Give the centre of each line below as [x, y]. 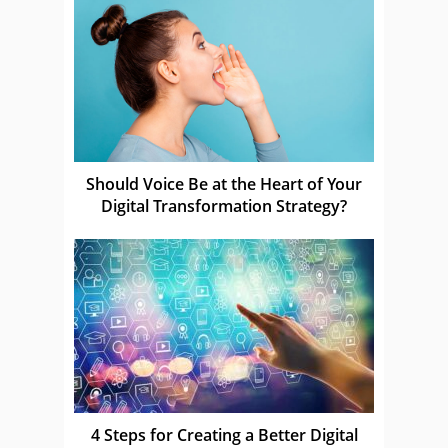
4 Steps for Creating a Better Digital [224, 434]
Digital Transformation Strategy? [224, 205]
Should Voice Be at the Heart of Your [224, 183]
